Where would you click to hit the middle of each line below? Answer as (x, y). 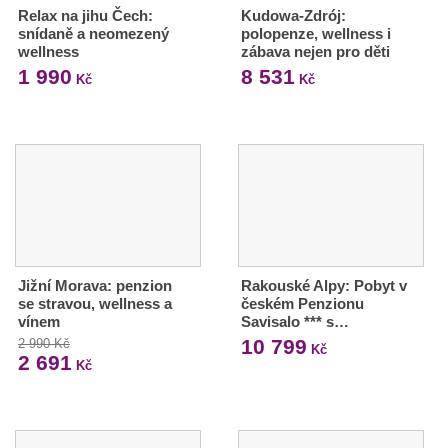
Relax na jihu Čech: (85, 15)
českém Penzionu (302, 303)
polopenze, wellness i (315, 33)
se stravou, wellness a (95, 303)
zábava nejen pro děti (315, 51)
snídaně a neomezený (93, 33)
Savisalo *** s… (294, 321)
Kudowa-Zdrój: (293, 15)
